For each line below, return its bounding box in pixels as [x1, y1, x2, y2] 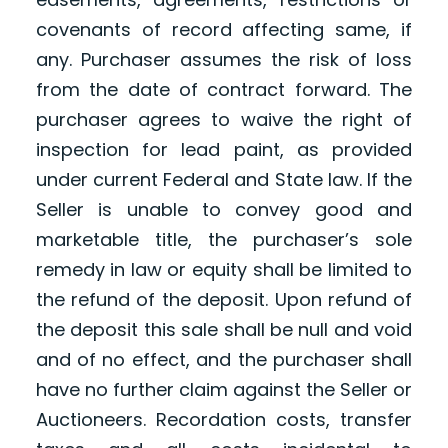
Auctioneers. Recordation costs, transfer [35, 407, 413, 433]
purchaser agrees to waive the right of [35, 107, 413, 133]
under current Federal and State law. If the [35, 167, 413, 193]
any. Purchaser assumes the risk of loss [35, 47, 413, 73]
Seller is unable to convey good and [35, 197, 413, 223]
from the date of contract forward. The [35, 77, 413, 103]
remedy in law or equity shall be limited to [35, 257, 413, 283]
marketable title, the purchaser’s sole [35, 227, 413, 253]
